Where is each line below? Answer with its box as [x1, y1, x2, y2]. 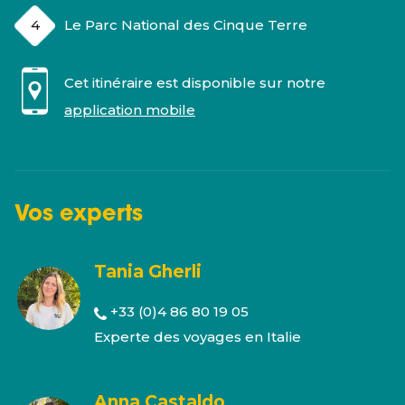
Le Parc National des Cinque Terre [64, 16, 307, 33]
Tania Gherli [94, 261, 202, 282]
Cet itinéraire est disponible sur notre [64, 74, 325, 91]
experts [60, 204, 143, 226]
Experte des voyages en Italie [94, 328, 301, 345]
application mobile [64, 101, 195, 118]
